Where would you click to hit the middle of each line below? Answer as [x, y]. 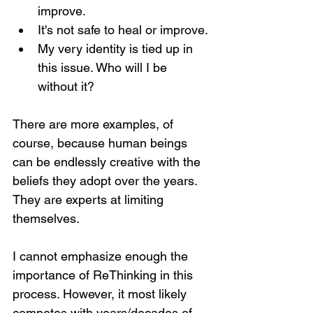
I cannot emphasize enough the [102, 256]
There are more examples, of [95, 124]
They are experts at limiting [90, 199]
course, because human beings [102, 143]
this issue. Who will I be [104, 67]
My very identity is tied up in [117, 49]
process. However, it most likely [101, 294]
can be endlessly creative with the [108, 162]
